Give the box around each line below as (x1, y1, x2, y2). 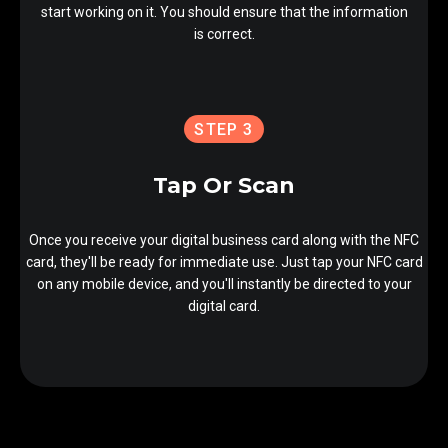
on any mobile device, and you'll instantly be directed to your (36, 276, 412, 292)
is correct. (193, 26, 255, 42)
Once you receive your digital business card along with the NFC (29, 232, 419, 248)
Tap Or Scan (153, 172, 295, 199)
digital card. (188, 298, 260, 314)
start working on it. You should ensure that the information (40, 4, 408, 20)
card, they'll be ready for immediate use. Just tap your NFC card (25, 254, 423, 270)
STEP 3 (194, 120, 254, 139)
